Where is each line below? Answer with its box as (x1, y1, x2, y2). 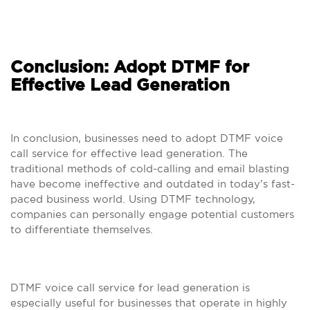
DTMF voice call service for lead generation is (10, 282, 250, 293)
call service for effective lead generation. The (10, 147, 248, 159)
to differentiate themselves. (10, 224, 153, 235)
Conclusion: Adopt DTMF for (10, 60, 249, 76)
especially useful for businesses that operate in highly (10, 297, 287, 309)
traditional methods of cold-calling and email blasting (10, 163, 289, 174)
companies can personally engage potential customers (10, 208, 294, 220)
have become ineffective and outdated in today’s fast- (10, 178, 295, 190)
